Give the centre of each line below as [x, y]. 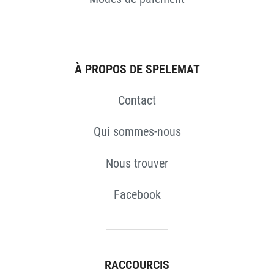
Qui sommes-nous [137, 132]
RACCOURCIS [137, 265]
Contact [137, 101]
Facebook [137, 194]
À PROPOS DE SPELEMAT [137, 69]
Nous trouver [137, 163]
